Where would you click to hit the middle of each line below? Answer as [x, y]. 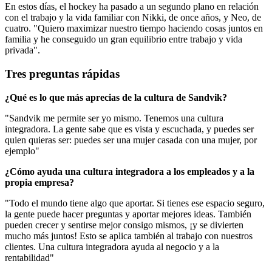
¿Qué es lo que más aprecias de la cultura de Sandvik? [116, 97]
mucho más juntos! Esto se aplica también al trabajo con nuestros [129, 236]
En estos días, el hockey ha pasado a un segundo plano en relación [132, 7]
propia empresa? [39, 182]
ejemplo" [22, 151]
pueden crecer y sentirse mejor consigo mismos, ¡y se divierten [124, 225]
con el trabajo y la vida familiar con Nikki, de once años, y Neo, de [133, 18]
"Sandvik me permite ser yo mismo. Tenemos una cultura [114, 118]
